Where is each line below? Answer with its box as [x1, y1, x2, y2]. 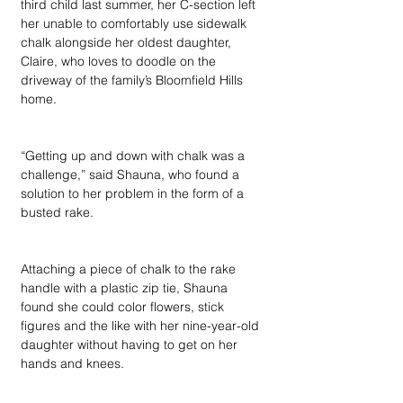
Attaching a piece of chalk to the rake [21, 261, 239, 277]
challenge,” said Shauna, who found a [21, 166, 243, 183]
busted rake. [21, 204, 97, 220]
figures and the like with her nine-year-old [21, 318, 263, 334]
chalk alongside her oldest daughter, [21, 34, 235, 50]
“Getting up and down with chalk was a [21, 148, 248, 164]
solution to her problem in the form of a [21, 185, 247, 201]
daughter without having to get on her [21, 336, 241, 353]
